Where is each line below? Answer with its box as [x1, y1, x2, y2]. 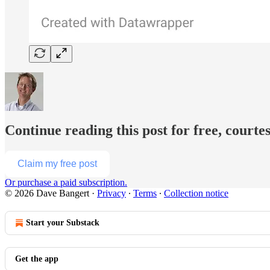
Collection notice [164, 188, 228, 199]
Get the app [15, 254, 58, 264]
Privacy [97, 188, 126, 199]
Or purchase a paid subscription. [5, 177, 127, 188]
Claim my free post [17, 159, 97, 169]
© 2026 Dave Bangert [5, 188, 89, 199]
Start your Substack [26, 218, 99, 228]
